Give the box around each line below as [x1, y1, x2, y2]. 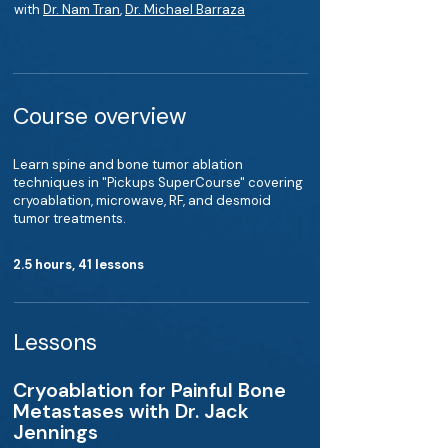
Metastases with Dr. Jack [13, 399, 249, 424]
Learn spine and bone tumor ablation [13, 156, 243, 173]
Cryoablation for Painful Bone [13, 378, 286, 403]
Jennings [13, 420, 98, 445]
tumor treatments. [13, 210, 126, 227]
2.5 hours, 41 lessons [13, 256, 144, 273]
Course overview [13, 101, 187, 131]
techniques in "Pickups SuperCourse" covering [13, 174, 303, 191]
